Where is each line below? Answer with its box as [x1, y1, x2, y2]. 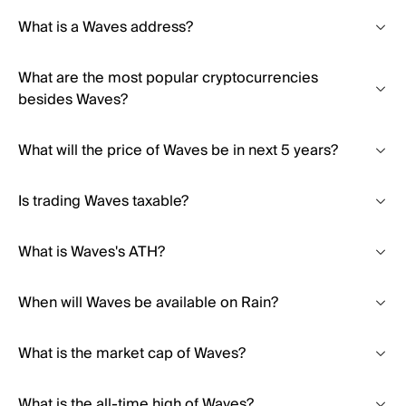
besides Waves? [18, 87, 128, 112]
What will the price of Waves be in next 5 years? [18, 138, 338, 163]
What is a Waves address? [18, 14, 193, 40]
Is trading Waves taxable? [18, 188, 188, 214]
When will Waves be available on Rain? [18, 290, 278, 315]
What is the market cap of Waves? [18, 341, 246, 366]
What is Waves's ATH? [18, 239, 165, 265]
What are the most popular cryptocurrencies [18, 65, 318, 91]
